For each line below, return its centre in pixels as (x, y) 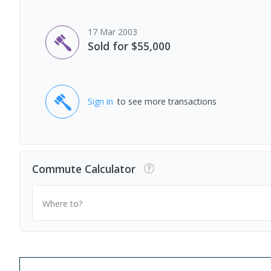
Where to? (62, 203)
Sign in (100, 102)
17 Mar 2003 (113, 31)
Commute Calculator (84, 169)
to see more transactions (167, 102)
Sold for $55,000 (129, 46)
